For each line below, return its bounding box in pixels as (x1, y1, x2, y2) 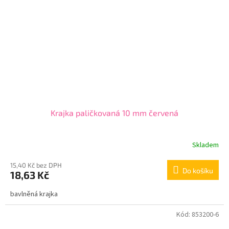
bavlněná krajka (10, 189, 58, 200)
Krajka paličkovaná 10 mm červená (51, 108, 178, 118)
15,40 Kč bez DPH (10, 161, 62, 170)
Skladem (192, 140, 219, 150)
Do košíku (182, 166, 213, 175)
